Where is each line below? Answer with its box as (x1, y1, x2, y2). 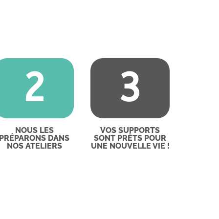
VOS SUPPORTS (100, 126, 160, 135)
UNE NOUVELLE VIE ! (90, 141, 170, 151)
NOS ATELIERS (6, 141, 62, 151)
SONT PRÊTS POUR (94, 133, 167, 143)
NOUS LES (15, 126, 54, 135)
